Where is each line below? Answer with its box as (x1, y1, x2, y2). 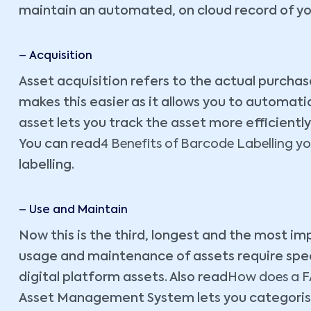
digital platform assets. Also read (19, 271, 228, 284)
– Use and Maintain (19, 205, 128, 216)
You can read (19, 138, 101, 151)
